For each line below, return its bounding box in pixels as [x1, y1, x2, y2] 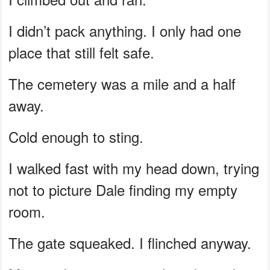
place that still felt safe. [8, 41, 155, 63]
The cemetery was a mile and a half [8, 72, 236, 94]
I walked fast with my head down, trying [8, 157, 260, 178]
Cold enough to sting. [8, 125, 144, 147]
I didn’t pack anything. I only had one [8, 19, 242, 41]
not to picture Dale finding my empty [8, 178, 238, 200]
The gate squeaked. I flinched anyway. [8, 231, 252, 253]
